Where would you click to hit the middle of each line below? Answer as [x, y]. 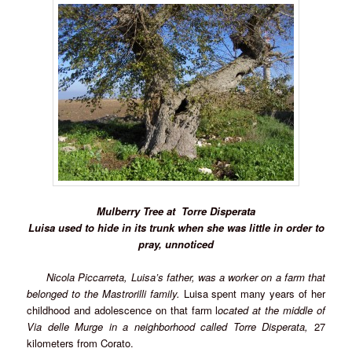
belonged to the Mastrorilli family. [105, 293]
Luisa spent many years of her [254, 293]
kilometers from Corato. [81, 343]
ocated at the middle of [271, 310]
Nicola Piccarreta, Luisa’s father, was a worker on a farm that [184, 277]
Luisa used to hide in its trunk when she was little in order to [176, 227]
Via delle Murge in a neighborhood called [130, 326]
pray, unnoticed [176, 244]
